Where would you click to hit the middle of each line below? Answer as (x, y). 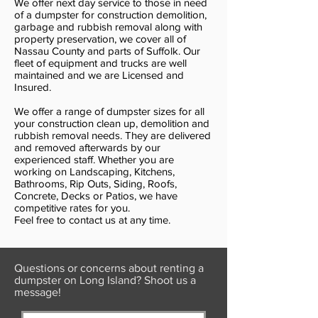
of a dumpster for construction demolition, (110, 15)
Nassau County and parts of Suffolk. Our (107, 51)
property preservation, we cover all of (100, 39)
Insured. (33, 87)
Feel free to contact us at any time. (92, 220)
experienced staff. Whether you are (94, 159)
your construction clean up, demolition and (112, 123)
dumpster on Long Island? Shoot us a (105, 280)
